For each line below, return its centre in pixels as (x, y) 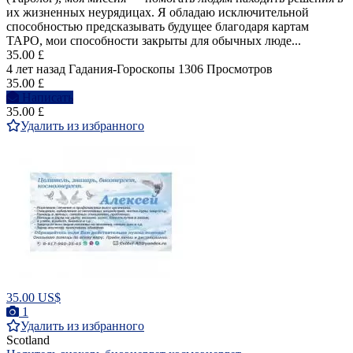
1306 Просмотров (225, 69)
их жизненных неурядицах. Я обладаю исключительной (158, 13)
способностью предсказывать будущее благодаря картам (158, 27)
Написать (48, 98)
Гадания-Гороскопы (122, 69)
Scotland (28, 340)
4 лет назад (36, 69)
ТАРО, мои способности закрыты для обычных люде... (154, 41)
